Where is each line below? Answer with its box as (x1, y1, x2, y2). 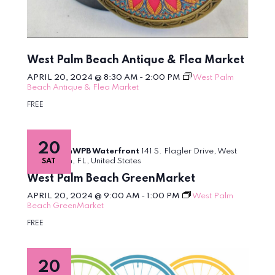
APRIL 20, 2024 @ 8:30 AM (26, 73, 137, 82)
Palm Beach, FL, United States (26, 157, 141, 165)
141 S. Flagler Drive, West (141, 147, 237, 155)
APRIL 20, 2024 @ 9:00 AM (26, 192, 139, 200)
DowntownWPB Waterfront (26, 147, 141, 155)
